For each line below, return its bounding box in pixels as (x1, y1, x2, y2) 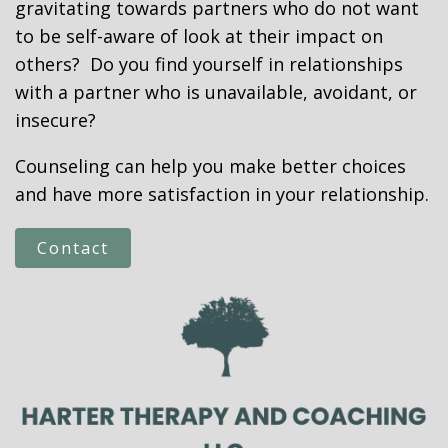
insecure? (15, 108, 96, 132)
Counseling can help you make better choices (15, 154, 406, 178)
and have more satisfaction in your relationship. (15, 182, 429, 206)
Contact (37, 237, 109, 259)
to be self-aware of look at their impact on (15, 24, 383, 48)
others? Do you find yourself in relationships (15, 52, 403, 76)
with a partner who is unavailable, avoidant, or (15, 80, 417, 104)
